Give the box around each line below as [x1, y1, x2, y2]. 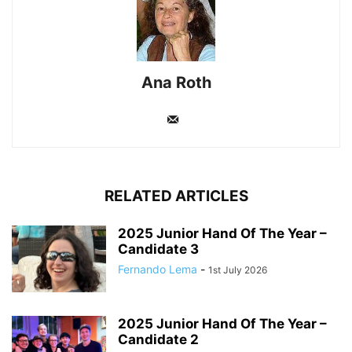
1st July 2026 [208, 264, 267, 277]
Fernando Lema [118, 262, 197, 277]
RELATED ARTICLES [104, 187, 248, 206]
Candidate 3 [118, 241, 199, 258]
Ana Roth [141, 73, 211, 93]
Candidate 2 [118, 332, 199, 348]
